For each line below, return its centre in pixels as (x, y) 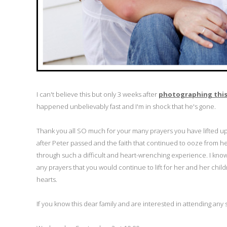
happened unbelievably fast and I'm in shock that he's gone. (126, 106)
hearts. (47, 179)
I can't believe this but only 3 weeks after (98, 94)
